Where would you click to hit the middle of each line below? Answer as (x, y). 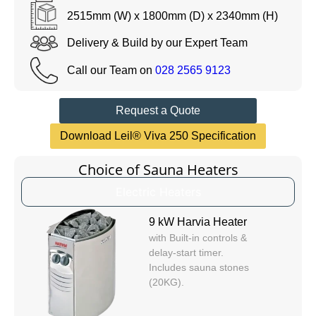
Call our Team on (111, 71)
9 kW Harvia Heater (197, 222)
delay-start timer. (186, 253)
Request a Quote (158, 111)
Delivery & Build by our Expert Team (157, 43)
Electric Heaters (158, 192)
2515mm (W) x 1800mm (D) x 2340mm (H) (172, 16)
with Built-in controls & (197, 238)
